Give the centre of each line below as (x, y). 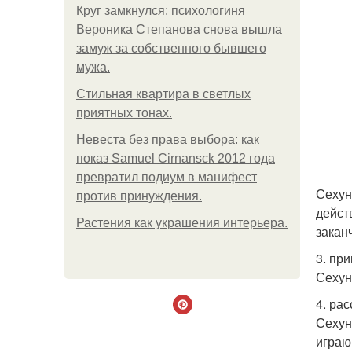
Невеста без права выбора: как (168, 139)
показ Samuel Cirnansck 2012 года (176, 158)
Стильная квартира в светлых (163, 94)
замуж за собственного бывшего (171, 48)
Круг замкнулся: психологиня (161, 11)
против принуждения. (139, 196)
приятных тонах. (124, 113)
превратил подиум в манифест (167, 177)
